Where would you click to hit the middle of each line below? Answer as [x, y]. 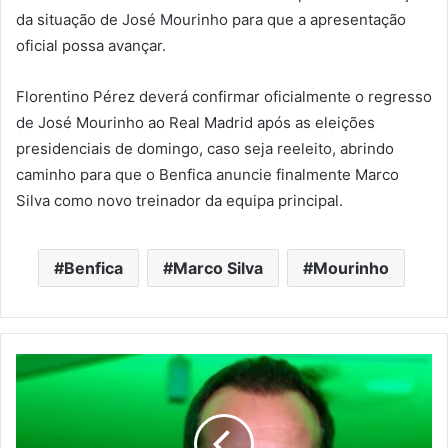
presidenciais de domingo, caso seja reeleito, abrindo [205, 148]
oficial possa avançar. [91, 45]
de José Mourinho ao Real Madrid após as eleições [195, 122]
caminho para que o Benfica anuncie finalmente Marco [207, 174]
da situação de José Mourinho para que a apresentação [211, 19]
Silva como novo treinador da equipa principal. [179, 200]
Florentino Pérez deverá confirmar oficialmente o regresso [224, 96]
